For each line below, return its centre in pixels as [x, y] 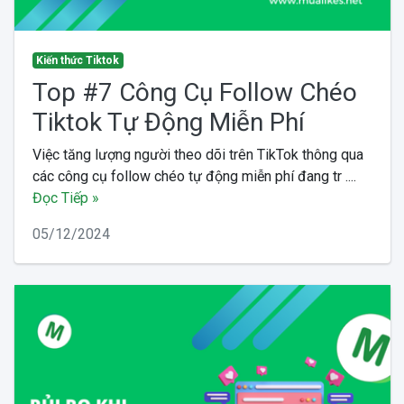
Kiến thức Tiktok [78, 60]
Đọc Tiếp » [65, 198]
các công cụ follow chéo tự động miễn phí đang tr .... [194, 176]
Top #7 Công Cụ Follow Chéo [194, 92]
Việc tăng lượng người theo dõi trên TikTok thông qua [197, 155]
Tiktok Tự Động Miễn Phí [168, 122]
